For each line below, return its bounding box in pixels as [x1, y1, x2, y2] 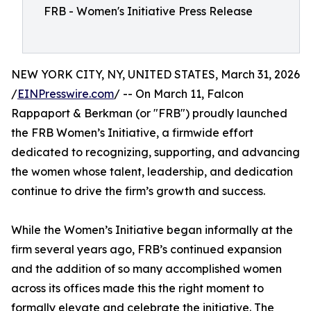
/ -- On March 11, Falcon [114, 87, 244, 101]
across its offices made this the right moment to [11, 281, 264, 295]
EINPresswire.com [17, 87, 114, 101]
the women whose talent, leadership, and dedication [11, 165, 293, 178]
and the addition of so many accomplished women [11, 262, 282, 276]
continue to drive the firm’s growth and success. [11, 184, 265, 198]
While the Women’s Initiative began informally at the [11, 223, 293, 237]
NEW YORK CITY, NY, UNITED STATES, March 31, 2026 [11, 67, 300, 81]
